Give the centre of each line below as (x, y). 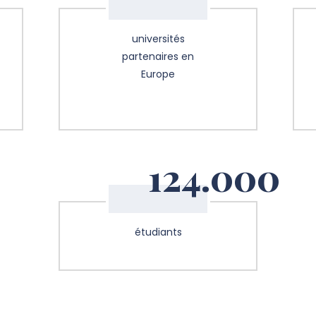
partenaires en (158, 57)
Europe (158, 74)
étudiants (158, 232)
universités (158, 39)
